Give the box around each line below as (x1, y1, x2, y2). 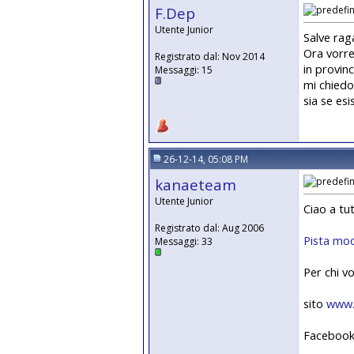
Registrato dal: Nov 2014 (155, 50, 265, 63)
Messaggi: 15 (155, 63, 213, 77)
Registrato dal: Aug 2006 (155, 221, 264, 235)
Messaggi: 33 (155, 235, 213, 248)
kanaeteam (155, 175, 236, 194)
